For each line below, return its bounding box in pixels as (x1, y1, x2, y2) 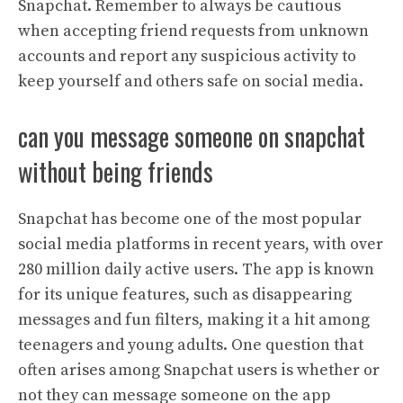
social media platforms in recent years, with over (18, 234, 383, 255)
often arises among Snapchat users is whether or (18, 360, 380, 381)
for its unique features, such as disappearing (18, 284, 352, 305)
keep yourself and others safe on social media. (18, 71, 363, 92)
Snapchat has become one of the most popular (18, 209, 362, 229)
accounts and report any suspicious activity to (18, 46, 356, 67)
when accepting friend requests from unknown (18, 21, 369, 41)
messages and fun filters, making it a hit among (18, 309, 370, 330)
